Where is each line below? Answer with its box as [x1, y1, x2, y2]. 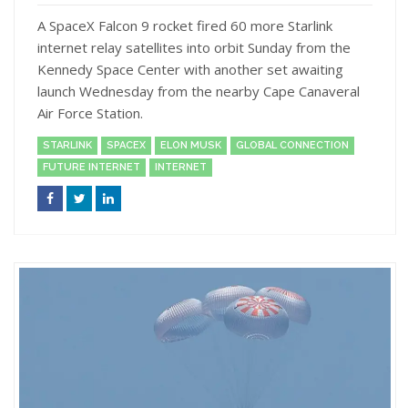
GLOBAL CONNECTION [236, 139, 349, 152]
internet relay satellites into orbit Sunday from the [37, 38, 351, 57]
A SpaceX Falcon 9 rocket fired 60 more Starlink [37, 16, 332, 36]
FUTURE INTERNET [43, 161, 140, 174]
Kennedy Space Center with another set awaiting [37, 60, 343, 79]
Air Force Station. [37, 104, 143, 123]
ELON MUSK [160, 139, 221, 152]
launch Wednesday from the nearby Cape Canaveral [37, 82, 360, 101]
